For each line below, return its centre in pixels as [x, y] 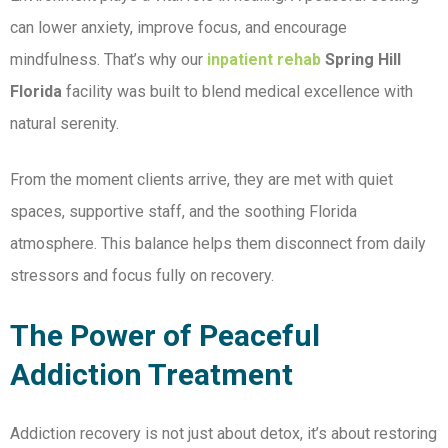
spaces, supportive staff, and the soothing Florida [183, 212]
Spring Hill [361, 60]
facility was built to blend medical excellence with [237, 92]
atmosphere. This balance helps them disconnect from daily [218, 244]
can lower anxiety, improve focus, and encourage [178, 28]
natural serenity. [64, 124]
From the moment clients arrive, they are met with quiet [201, 180]
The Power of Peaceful [165, 336]
